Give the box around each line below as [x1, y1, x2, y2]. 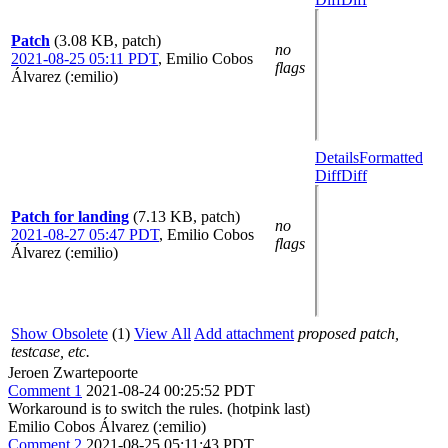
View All [134, 325, 191, 342]
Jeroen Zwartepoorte [8, 364, 138, 381]
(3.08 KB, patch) [54, 32, 161, 49]
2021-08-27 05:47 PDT [11, 226, 159, 243]
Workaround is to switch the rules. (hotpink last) [8, 400, 310, 417]
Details [315, 149, 359, 166]
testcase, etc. [11, 343, 90, 360]
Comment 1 [8, 382, 82, 399]
